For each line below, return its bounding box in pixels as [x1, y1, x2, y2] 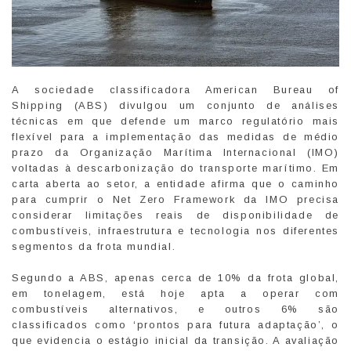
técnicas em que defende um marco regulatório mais [12, 115, 339, 128]
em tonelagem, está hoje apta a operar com [12, 288, 339, 300]
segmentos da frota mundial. [12, 241, 176, 253]
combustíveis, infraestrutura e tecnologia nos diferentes [12, 225, 339, 237]
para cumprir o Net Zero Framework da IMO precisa [12, 194, 339, 206]
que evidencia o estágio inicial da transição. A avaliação [12, 335, 339, 347]
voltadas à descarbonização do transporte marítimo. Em [12, 162, 339, 175]
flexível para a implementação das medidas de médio [12, 131, 339, 143]
